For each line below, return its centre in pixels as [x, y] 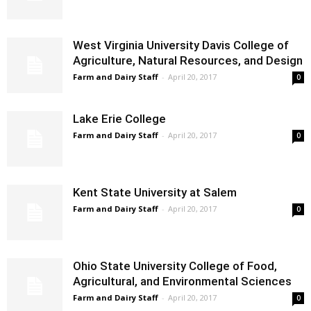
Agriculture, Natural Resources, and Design [188, 60]
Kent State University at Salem [155, 192]
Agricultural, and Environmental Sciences [182, 281]
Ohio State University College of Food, [175, 266]
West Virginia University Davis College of [181, 45]
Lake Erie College [119, 118]
